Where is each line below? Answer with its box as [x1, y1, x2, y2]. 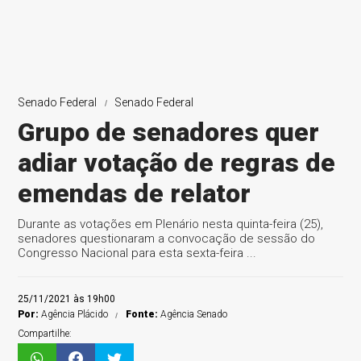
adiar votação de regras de [18, 147, 336, 178]
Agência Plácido [39, 309, 109, 320]
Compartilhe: [18, 328, 73, 339]
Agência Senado [158, 309, 228, 320]
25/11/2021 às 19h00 [18, 293, 116, 305]
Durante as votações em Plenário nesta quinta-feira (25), [18, 217, 324, 231]
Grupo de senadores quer [18, 117, 320, 147]
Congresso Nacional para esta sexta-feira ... [18, 246, 257, 260]
